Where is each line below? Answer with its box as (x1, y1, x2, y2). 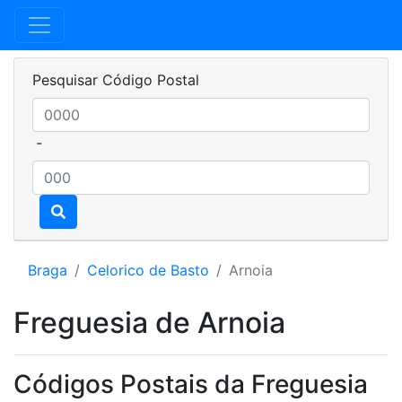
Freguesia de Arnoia (13, 305, 285, 340)
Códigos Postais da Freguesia (13, 369, 368, 399)
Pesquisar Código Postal (32, 71, 199, 89)
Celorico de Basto (87, 261, 209, 279)
